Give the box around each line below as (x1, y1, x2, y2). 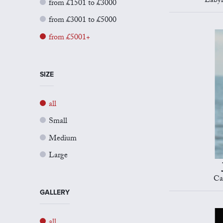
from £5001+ (49, 31, 90, 45)
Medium (49, 132, 77, 146)
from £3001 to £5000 (49, 14, 116, 28)
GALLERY (40, 188, 70, 197)
